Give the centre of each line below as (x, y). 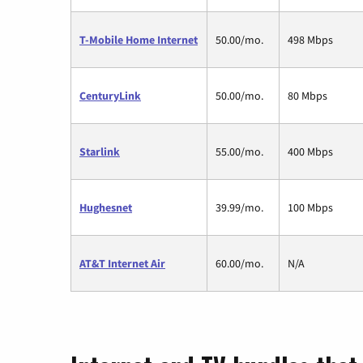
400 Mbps (310, 152)
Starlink (100, 152)
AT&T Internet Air (122, 264)
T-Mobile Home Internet (139, 40)
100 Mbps (310, 208)
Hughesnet (106, 208)
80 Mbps (307, 96)
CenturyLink (110, 96)
